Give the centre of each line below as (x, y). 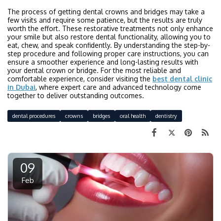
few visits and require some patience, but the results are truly (105, 20)
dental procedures (34, 115)
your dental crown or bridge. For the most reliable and (94, 70)
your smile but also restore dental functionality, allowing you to (109, 37)
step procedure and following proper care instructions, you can (108, 53)
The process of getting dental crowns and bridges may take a (106, 11)
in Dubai (21, 87)
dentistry (166, 115)
